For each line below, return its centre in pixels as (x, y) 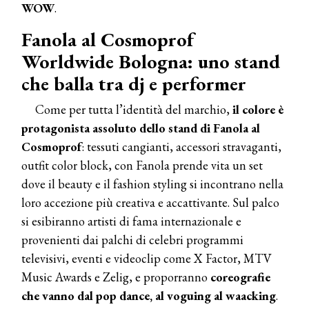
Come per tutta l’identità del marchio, (134, 110)
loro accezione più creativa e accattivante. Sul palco (150, 203)
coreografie (240, 277)
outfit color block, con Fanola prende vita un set (142, 166)
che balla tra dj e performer (134, 84)
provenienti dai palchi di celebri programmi (132, 240)
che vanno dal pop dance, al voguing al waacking (149, 296)
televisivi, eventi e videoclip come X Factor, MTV (147, 259)
